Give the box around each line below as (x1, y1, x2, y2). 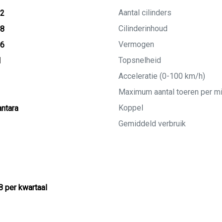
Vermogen (118, 40, 154, 49)
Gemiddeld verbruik (118, 119, 186, 128)
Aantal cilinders (118, 8, 171, 17)
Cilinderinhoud (118, 24, 167, 33)
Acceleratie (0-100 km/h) (118, 71, 205, 81)
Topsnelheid (118, 55, 161, 65)
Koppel (118, 103, 143, 112)
